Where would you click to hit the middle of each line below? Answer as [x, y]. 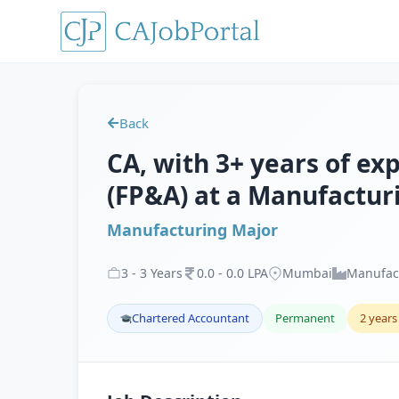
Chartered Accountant [191, 318]
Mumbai [307, 273]
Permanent [305, 318]
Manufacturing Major [192, 230]
